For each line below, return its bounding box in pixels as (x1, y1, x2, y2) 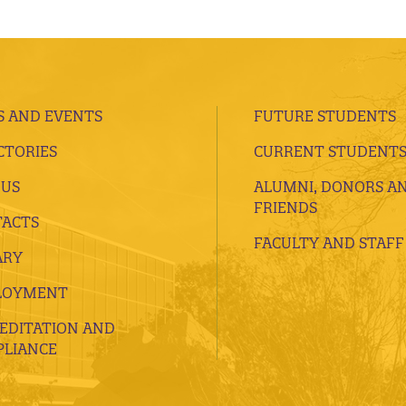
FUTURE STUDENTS (254, 107, 396, 126)
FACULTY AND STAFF (254, 234, 404, 253)
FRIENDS (254, 198, 317, 217)
